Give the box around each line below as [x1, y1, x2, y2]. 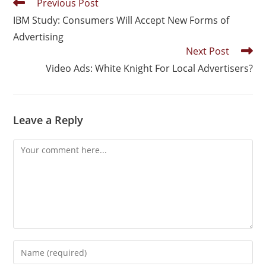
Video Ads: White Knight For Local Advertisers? [45, 62, 253, 75]
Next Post [185, 45, 229, 58]
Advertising [13, 30, 64, 43]
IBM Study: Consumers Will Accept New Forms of [13, 14, 230, 27]
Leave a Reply [13, 113, 84, 127]
